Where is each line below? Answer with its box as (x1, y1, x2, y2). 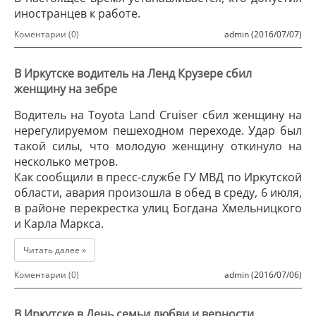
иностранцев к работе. (14, 6, 140, 21)
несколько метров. (14, 154, 118, 169)
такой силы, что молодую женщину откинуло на (14, 138, 302, 154)
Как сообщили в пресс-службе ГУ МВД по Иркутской (14, 169, 302, 185)
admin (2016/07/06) (224, 269, 302, 281)
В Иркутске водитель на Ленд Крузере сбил (14, 66, 252, 81)
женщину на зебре (14, 81, 117, 97)
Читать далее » (23, 244, 86, 256)
